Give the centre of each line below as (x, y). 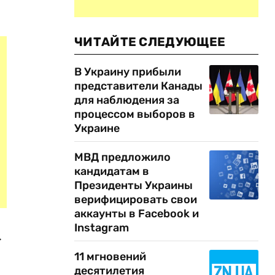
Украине (97, 128)
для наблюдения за (127, 100)
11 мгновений (110, 257)
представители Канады (138, 86)
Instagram (102, 228)
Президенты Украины (134, 185)
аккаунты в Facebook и (137, 214)
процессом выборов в (135, 114)
